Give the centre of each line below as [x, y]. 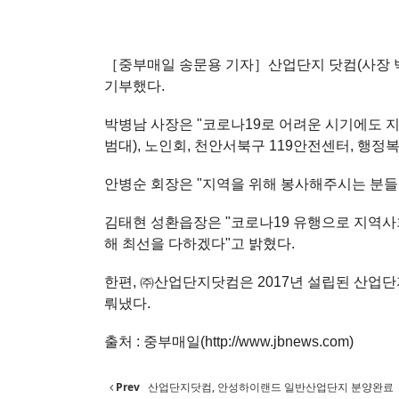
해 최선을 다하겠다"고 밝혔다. [199, 244]
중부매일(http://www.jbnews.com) [248, 342]
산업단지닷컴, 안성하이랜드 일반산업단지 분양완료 [269, 387]
